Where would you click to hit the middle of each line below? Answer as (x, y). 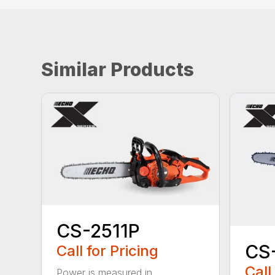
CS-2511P (99, 231)
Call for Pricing (108, 251)
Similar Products (118, 69)
